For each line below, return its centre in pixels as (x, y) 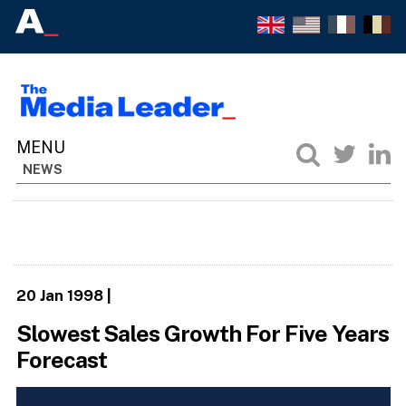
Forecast (61, 360)
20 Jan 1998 (59, 295)
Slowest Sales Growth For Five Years (203, 334)
